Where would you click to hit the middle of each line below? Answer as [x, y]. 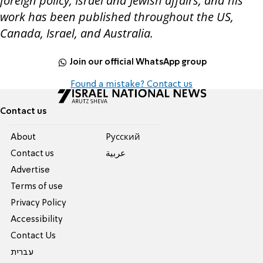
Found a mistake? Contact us [131, 85]
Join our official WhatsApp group [138, 62]
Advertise [31, 171]
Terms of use [37, 187]
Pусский [123, 138]
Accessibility [37, 220]
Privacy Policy [39, 203]
